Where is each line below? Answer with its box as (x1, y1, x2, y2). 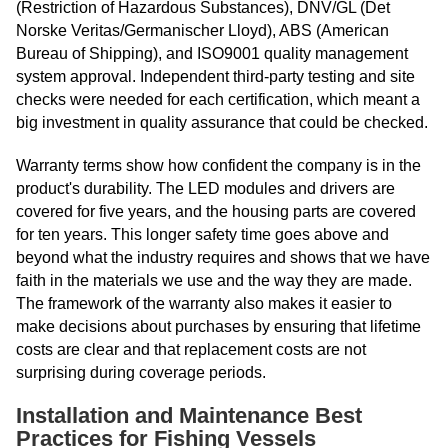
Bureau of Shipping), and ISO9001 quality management (16, 45, 408, 63)
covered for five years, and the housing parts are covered (16, 203, 416, 221)
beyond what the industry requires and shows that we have (16, 249, 430, 267)
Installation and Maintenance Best (16, 403, 362, 429)
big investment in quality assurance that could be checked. (16, 114, 428, 132)
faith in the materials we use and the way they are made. (16, 272, 412, 290)
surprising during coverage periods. (16, 364, 266, 382)
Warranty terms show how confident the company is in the (16, 157, 421, 175)
